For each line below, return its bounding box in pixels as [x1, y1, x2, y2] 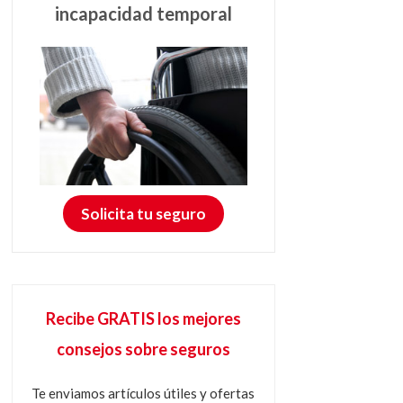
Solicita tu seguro [80, 203, 206, 223]
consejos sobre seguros [56, 338, 230, 359]
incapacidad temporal [54, 3, 232, 24]
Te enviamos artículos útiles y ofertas [31, 384, 255, 401]
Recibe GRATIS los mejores [45, 308, 241, 328]
